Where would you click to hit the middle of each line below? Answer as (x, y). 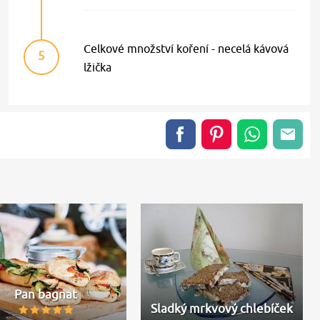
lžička (98, 67)
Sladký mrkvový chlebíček (222, 309)
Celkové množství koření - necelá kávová (186, 48)
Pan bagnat (45, 295)
